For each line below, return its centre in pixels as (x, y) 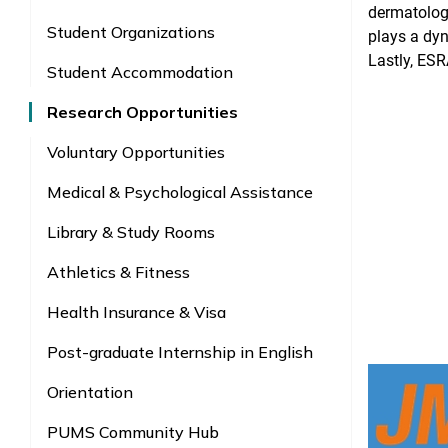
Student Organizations (131, 31)
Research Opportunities (142, 111)
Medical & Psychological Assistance (180, 191)
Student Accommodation (140, 71)
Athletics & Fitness (118, 271)
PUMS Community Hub (133, 431)
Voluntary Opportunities (136, 151)
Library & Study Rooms (131, 231)
